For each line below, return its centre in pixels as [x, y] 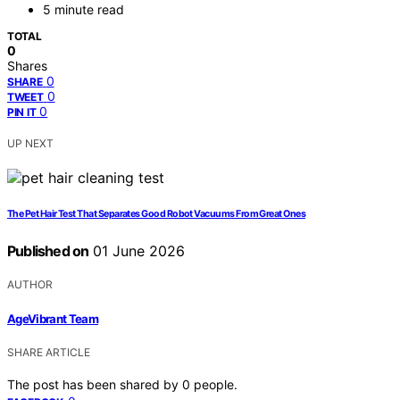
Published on [48, 251]
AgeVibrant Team [53, 318]
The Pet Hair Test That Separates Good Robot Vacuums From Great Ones [157, 214]
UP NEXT [30, 144]
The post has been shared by [95, 384]
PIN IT [22, 112]
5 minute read [83, 10]
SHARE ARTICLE [49, 352]
